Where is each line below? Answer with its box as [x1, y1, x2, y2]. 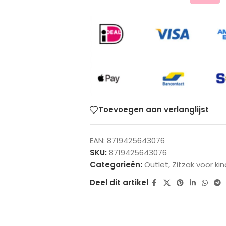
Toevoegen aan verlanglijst [98, 104, 209, 116]
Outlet [144, 159, 168, 170]
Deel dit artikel [89, 177, 148, 188]
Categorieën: [89, 159, 142, 170]
